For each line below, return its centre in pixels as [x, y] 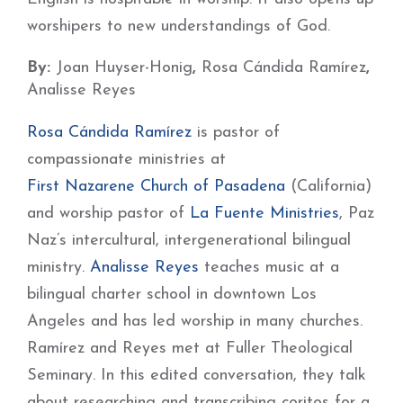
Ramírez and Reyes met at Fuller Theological [190, 349]
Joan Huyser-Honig [124, 68]
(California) [328, 187]
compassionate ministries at [129, 160]
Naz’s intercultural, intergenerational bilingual [189, 241]
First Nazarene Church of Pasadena [156, 187]
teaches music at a [269, 268]
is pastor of [236, 133]
